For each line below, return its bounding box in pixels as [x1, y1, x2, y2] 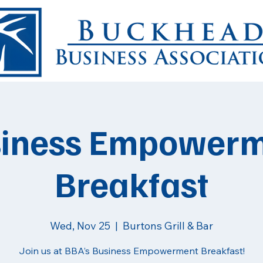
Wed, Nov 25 [50, 219, 110, 232]
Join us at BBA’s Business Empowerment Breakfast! [18, 245, 245, 257]
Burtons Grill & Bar [123, 219, 213, 232]
